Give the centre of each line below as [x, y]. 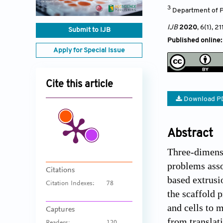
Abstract [190, 134]
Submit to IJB [89, 30]
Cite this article [79, 85]
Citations [60, 170]
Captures [60, 210]
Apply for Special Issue [89, 51]
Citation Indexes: [70, 184]
